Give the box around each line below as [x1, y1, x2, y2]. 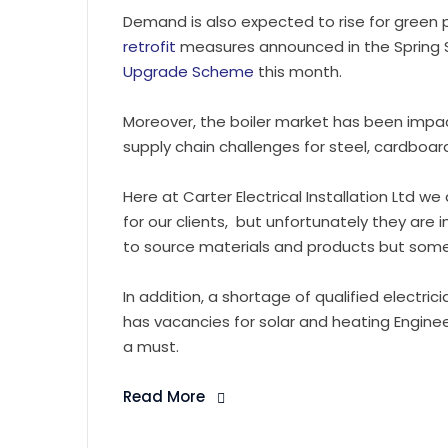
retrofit [123, 35, 180, 57]
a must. [123, 335, 179, 357]
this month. [254, 60, 346, 82]
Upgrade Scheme [123, 60, 254, 82]
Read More [123, 385, 205, 407]
